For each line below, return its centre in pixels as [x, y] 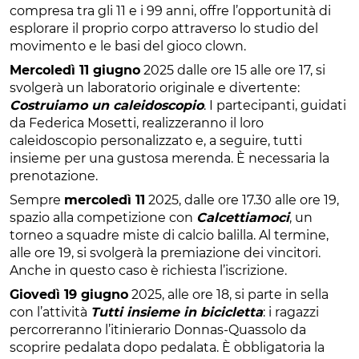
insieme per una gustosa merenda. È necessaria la [169, 158]
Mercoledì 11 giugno [75, 70]
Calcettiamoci [243, 217]
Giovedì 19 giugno [69, 294]
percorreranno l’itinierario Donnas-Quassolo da [158, 329]
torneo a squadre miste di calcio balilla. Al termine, [169, 235]
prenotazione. [54, 175]
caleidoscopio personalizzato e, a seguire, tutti [156, 140]
